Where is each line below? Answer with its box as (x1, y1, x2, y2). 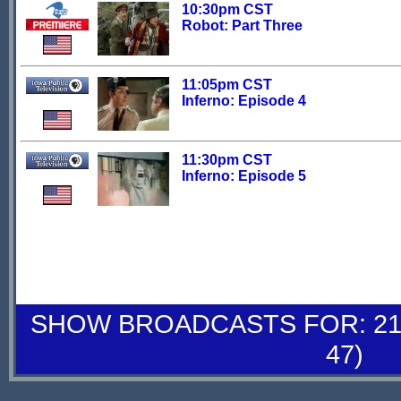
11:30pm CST (182, 152, 272, 167)
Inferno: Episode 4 (182, 93, 306, 108)
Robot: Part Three (182, 18, 303, 33)
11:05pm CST (182, 77, 272, 92)
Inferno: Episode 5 (182, 168, 306, 183)
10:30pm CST (182, 2, 273, 17)
